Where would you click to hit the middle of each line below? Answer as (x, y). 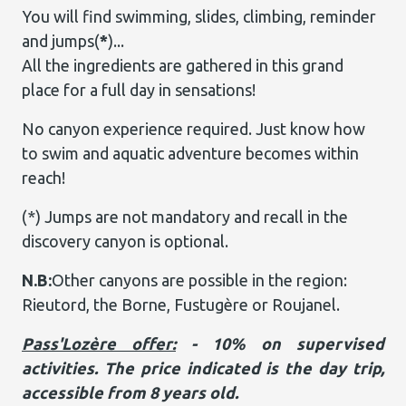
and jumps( (61, 41)
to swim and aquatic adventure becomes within (190, 153)
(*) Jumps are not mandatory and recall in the (185, 217)
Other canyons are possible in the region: (199, 280)
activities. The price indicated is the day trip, (203, 368)
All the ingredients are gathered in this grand (183, 65)
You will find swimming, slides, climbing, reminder (199, 16)
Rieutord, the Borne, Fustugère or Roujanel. (181, 304)
